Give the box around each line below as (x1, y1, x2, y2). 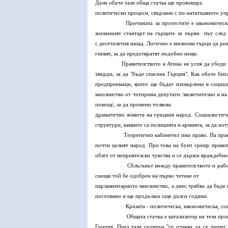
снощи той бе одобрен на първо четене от (95, 173, 199, 179)
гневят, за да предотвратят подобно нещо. (95, 50, 198, 56)
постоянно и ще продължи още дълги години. (95, 193, 208, 199)
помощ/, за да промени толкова (95, 101, 171, 107)
